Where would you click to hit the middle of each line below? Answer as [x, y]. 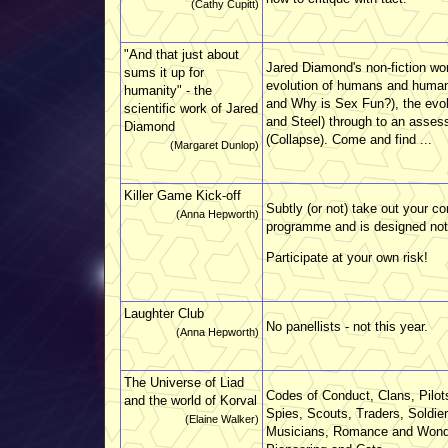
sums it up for [164, 72]
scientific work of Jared [191, 108]
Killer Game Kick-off [182, 195]
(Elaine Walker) [222, 418]
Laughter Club [164, 313]
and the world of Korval [190, 400]
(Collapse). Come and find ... [349, 139]
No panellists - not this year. [347, 326]
